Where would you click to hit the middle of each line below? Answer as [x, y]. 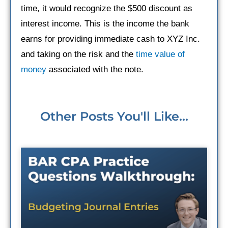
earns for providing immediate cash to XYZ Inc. [110, 39]
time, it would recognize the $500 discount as [107, 8]
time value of [160, 54]
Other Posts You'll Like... [114, 116]
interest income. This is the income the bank [105, 23]
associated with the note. [95, 69]
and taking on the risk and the [78, 54]
